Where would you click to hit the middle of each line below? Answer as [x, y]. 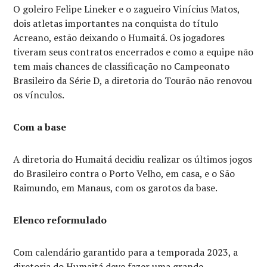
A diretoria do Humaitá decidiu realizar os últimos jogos [133, 159]
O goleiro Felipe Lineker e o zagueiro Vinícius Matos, [127, 9]
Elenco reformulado [60, 220]
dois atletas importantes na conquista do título [116, 23]
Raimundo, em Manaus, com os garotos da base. [116, 188]
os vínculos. [39, 95]
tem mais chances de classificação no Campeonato [122, 66]
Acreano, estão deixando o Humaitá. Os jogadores [119, 38]
